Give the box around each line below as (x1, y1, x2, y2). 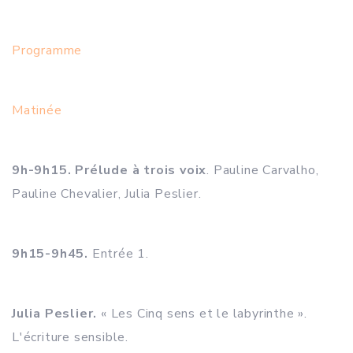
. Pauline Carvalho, (206, 162, 319, 179)
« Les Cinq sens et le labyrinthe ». (97, 305, 308, 322)
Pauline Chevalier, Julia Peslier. (12, 185, 202, 203)
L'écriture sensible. (12, 329, 129, 346)
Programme (12, 42, 83, 59)
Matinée (12, 102, 62, 119)
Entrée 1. (88, 245, 149, 262)
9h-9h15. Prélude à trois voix (12, 162, 207, 179)
